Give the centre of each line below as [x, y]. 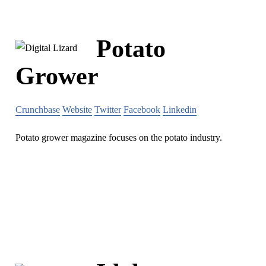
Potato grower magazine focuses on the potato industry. [119, 137]
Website [77, 109]
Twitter [108, 109]
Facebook [142, 109]
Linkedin [180, 109]
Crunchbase [38, 109]
